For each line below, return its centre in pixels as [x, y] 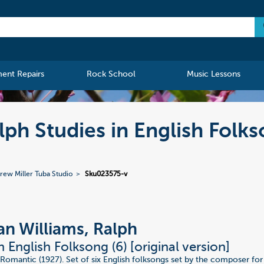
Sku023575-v [106, 175]
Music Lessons [213, 75]
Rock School [111, 75]
